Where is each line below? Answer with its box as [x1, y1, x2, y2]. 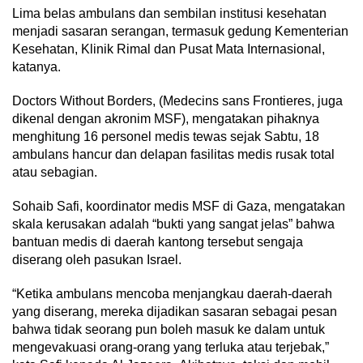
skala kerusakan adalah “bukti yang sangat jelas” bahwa [12, 217, 335, 232]
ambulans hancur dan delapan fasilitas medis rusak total [12, 147, 335, 162]
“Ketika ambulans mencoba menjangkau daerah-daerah [12, 287, 332, 301]
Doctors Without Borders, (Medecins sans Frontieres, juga [12, 94, 343, 109]
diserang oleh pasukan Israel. [12, 253, 181, 267]
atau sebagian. [12, 165, 97, 180]
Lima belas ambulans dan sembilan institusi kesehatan [12, 6, 327, 21]
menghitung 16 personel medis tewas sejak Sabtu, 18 [12, 130, 319, 144]
